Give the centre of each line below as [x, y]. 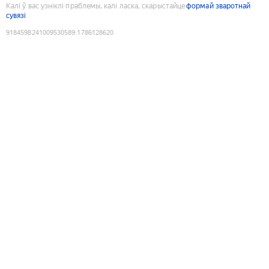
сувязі [16, 15]
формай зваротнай [219, 6]
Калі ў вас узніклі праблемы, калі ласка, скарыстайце [96, 6]
